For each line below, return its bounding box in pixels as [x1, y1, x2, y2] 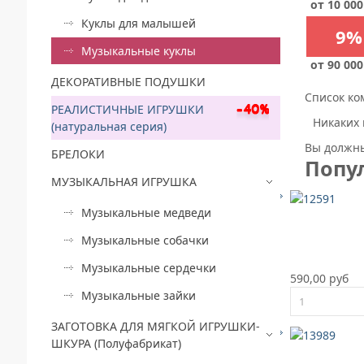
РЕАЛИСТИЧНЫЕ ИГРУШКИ [51, 101, 204, 117]
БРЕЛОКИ [51, 145, 105, 162]
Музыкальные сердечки [81, 259, 216, 275]
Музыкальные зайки [81, 287, 196, 303]
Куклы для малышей [81, 15, 196, 31]
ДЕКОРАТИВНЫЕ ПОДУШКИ [51, 73, 206, 89]
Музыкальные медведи [81, 204, 211, 220]
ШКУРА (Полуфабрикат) [51, 335, 181, 351]
